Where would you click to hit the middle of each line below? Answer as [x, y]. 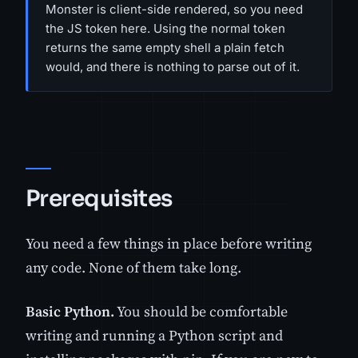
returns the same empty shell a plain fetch [165, 47]
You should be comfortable [201, 312]
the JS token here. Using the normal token [165, 28]
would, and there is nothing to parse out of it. [173, 66]
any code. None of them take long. [133, 268]
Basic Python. [70, 312]
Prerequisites [99, 199]
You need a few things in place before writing [169, 244]
